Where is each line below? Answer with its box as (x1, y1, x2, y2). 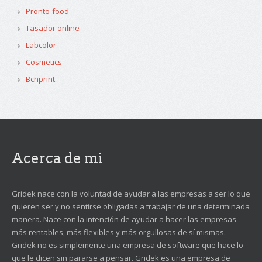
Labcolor (26, 40, 56, 50)
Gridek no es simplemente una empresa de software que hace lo (12, 240, 243, 250)
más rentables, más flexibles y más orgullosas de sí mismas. (12, 227, 226, 237)
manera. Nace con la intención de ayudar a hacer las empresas (12, 214, 236, 225)
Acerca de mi (12, 150, 103, 167)
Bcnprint (26, 74, 55, 84)
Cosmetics (26, 57, 62, 67)
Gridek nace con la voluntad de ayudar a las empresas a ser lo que (12, 188, 250, 199)
